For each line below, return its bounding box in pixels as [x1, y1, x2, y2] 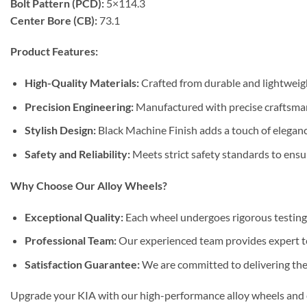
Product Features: [10, 45, 98, 58]
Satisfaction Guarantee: [24, 257, 140, 271]
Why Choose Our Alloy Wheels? [10, 178, 167, 192]
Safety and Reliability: [24, 147, 130, 160]
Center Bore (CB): [10, 13, 97, 27]
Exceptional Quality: [24, 210, 123, 223]
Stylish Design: [24, 123, 96, 137]
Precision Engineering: [24, 99, 134, 113]
